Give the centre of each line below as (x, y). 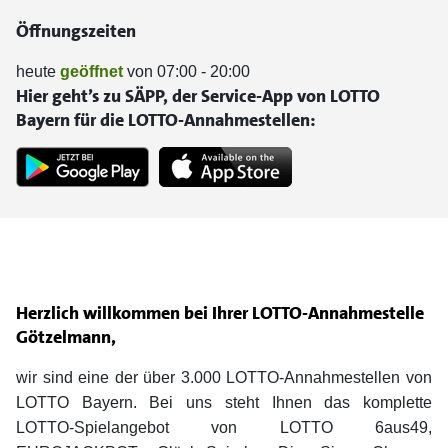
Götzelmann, (66, 337)
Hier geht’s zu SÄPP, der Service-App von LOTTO (198, 96)
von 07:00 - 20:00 (186, 71)
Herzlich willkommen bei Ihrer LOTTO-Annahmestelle (220, 313)
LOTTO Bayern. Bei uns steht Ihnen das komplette (224, 403)
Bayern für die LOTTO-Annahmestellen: (166, 120)
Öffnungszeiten (76, 31)
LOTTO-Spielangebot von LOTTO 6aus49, (224, 428)
